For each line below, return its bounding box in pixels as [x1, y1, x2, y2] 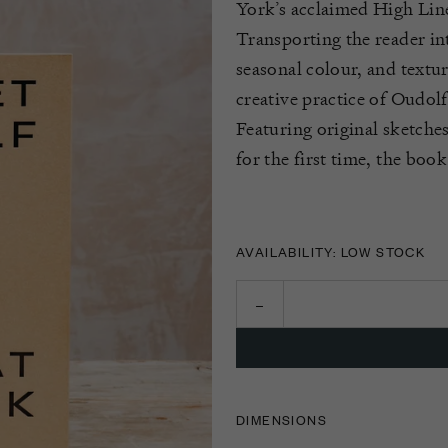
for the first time [236, 147, 367, 170]
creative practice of [236, 87, 391, 110]
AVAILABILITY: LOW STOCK [236, 242, 426, 261]
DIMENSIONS [236, 410, 327, 429]
